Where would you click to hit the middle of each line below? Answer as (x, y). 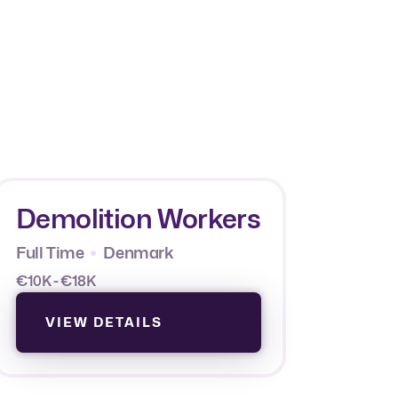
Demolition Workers (139, 218)
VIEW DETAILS (104, 322)
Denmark (139, 252)
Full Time (50, 252)
